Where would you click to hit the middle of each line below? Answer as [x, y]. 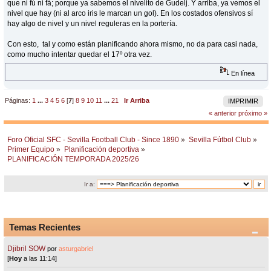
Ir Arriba [137, 101]
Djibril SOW [27, 249]
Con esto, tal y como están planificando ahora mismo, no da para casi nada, [133, 44]
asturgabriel [76, 249]
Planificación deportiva [102, 150]
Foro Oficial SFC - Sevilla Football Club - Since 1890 [93, 140]
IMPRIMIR [243, 101]
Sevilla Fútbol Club [220, 140]
